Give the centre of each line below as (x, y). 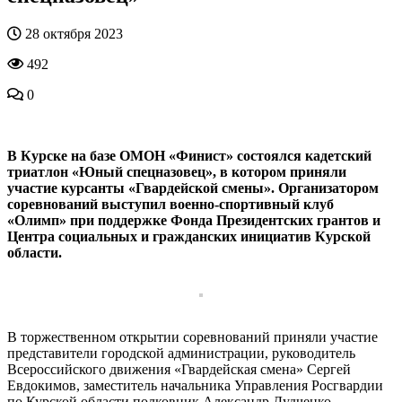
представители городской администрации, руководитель (181, 353)
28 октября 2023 (72, 33)
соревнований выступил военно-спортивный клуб (170, 204)
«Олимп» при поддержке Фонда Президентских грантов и (194, 220)
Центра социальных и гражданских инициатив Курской (189, 236)
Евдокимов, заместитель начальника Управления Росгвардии (195, 385)
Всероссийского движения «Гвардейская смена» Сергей (179, 369)
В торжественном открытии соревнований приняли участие (192, 336)
